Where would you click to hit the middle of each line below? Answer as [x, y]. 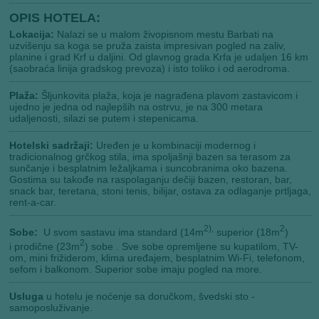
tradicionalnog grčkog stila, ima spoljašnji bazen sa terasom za [150, 157]
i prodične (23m [45, 246]
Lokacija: [33, 35]
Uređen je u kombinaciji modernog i [176, 146]
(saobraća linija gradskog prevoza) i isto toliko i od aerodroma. [150, 69]
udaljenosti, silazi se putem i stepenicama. [104, 119]
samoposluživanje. [51, 307]
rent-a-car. [33, 203]
